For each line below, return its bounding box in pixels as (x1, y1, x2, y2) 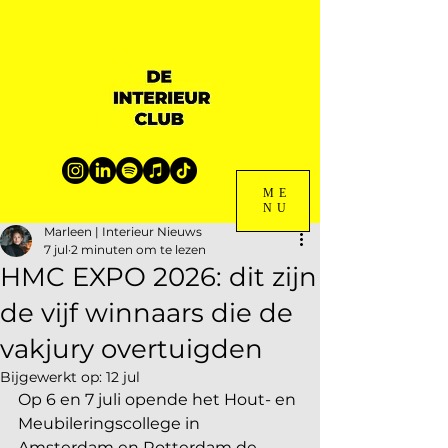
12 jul (106, 368, 140, 386)
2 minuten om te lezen (71, 242, 206, 257)
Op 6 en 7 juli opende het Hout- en (18, 390, 300, 409)
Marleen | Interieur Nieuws (44, 224, 202, 239)
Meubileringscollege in (18, 414, 204, 433)
